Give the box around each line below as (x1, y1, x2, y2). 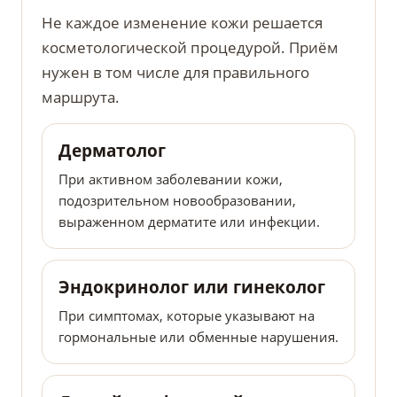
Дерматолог (58, 139, 166, 163)
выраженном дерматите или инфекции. (58, 213, 320, 231)
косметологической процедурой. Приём (42, 37, 339, 58)
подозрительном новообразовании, (58, 191, 296, 210)
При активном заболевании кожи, (58, 170, 283, 189)
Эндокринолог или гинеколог (58, 276, 325, 300)
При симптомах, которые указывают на (58, 307, 315, 325)
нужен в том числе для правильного (42, 62, 309, 83)
